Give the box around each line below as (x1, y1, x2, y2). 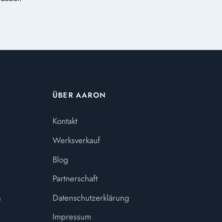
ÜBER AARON (53, 89, 106, 101)
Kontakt (53, 115, 77, 127)
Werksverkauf (53, 134, 100, 146)
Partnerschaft (53, 172, 98, 185)
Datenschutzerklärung (53, 191, 129, 204)
